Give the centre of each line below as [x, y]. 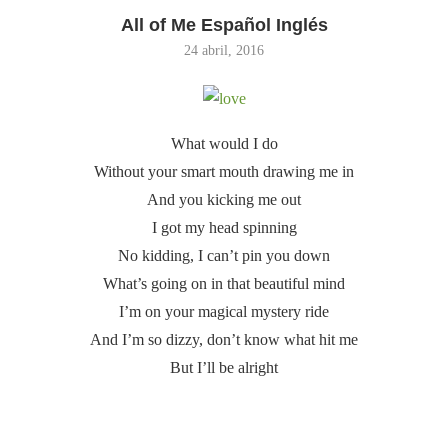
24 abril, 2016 [224, 50]
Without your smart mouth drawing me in [224, 171]
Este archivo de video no [243, 380]
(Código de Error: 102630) [249, 416]
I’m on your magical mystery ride [224, 311]
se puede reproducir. [231, 398]
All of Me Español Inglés [224, 24]
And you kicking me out [224, 199]
